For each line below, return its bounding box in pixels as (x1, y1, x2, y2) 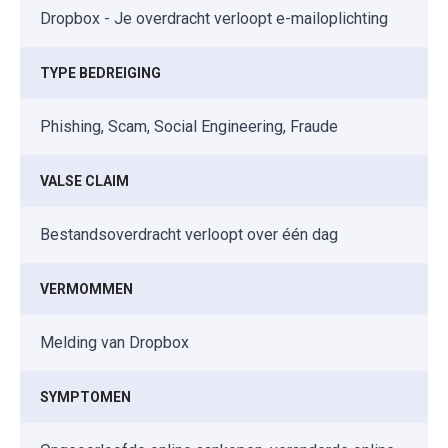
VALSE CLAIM (40, 172, 129, 189)
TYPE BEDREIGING (40, 64, 161, 81)
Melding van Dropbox (40, 332, 189, 352)
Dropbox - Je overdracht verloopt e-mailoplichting (40, 8, 388, 28)
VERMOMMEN (40, 280, 133, 297)
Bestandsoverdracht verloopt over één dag (40, 224, 338, 244)
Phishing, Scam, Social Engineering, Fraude (40, 116, 338, 136)
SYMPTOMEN (40, 388, 131, 405)
